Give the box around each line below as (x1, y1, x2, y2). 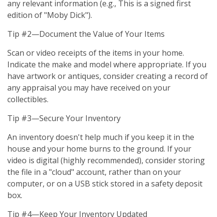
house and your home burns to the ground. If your (7, 143, 191, 154)
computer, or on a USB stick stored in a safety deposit (7, 178, 202, 189)
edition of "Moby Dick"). (7, 10, 92, 20)
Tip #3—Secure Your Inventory (7, 113, 121, 124)
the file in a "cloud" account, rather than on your (7, 167, 181, 177)
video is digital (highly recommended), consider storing (7, 155, 205, 166)
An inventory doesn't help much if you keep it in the (7, 132, 194, 142)
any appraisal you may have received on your (7, 82, 170, 93)
